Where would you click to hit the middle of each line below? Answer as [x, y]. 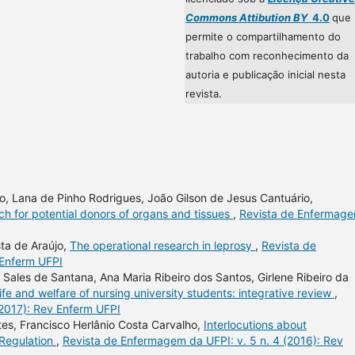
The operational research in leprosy [162, 245]
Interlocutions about [255, 324]
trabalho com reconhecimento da [267, 55]
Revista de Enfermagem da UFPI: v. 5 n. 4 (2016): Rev [203, 340]
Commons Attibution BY [246, 17]
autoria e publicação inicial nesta [265, 74]
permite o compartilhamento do [263, 36]
